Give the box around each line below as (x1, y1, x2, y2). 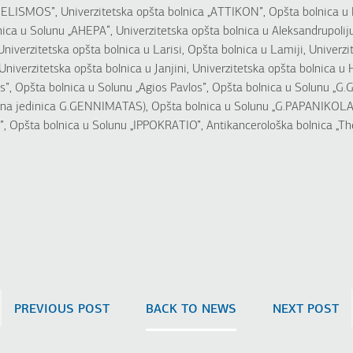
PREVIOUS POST (14, 303, 110, 316)
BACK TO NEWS (146, 303, 236, 316)
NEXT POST (272, 303, 339, 316)
